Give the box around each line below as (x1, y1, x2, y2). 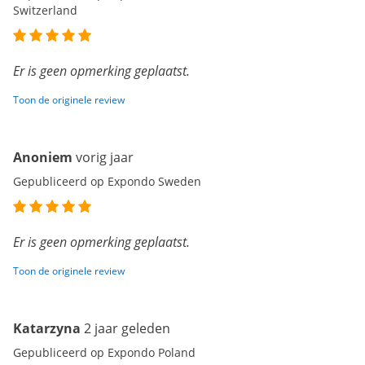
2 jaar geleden (84, 319, 170, 338)
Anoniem (13, 148, 73, 167)
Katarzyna (13, 319, 81, 338)
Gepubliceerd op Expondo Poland (13, 345, 196, 361)
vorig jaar (76, 148, 134, 167)
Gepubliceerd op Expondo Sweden (13, 174, 201, 190)
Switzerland (13, 2, 77, 19)
